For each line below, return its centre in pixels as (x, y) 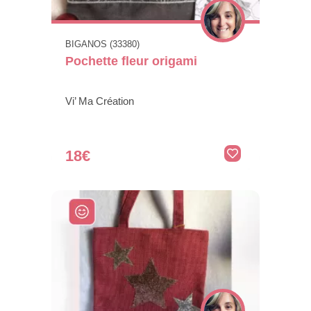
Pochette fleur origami (131, 61)
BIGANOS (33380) (102, 44)
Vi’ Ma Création (100, 101)
